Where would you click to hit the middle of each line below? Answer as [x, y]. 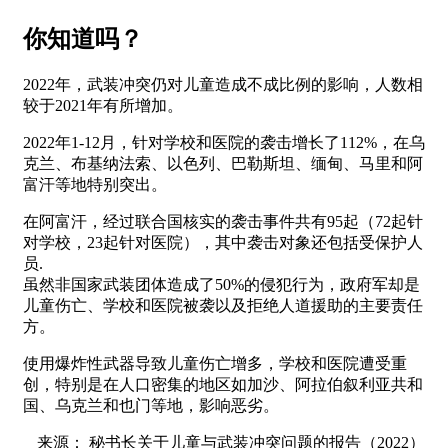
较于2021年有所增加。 [103, 106]
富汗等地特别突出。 [95, 185]
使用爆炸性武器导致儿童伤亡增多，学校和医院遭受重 [215, 364]
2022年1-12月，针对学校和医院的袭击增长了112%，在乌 [224, 143]
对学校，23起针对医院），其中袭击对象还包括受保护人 [223, 243]
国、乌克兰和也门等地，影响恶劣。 [151, 406]
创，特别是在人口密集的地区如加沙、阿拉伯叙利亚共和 [223, 385]
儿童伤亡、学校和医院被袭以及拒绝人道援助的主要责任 [223, 306]
